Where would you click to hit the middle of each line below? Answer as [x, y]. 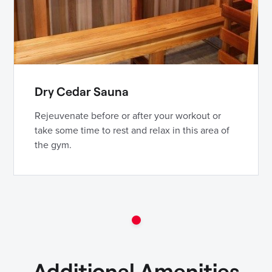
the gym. [53, 145]
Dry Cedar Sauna [82, 91]
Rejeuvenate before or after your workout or [128, 116]
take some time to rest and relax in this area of [132, 131]
